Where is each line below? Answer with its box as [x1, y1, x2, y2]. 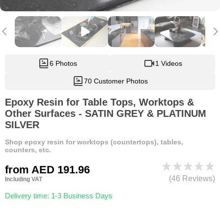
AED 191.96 [29, 163, 90, 176]
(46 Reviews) [169, 174, 215, 183]
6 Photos [50, 59, 77, 68]
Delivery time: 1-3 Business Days [5, 192, 112, 200]
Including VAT [5, 175, 42, 183]
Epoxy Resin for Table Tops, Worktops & [5, 97, 194, 108]
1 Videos [155, 59, 182, 68]
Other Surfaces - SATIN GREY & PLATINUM [5, 108, 206, 119]
